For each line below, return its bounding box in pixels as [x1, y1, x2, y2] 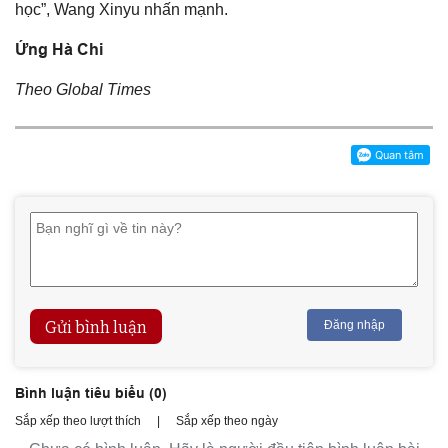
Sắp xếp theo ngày [176, 413, 278, 428]
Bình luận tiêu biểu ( [15, 384, 154, 401]
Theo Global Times [15, 80, 151, 98]
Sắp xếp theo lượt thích [15, 413, 141, 428]
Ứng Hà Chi [15, 39, 107, 59]
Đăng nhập [324, 317, 385, 332]
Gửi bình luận [45, 317, 147, 337]
